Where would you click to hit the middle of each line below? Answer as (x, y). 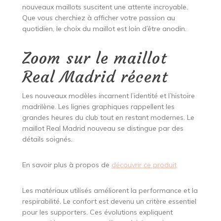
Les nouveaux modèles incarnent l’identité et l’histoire (108, 96)
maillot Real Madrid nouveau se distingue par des (103, 129)
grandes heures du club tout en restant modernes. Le (108, 118)
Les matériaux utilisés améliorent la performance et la (110, 191)
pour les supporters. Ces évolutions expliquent (97, 212)
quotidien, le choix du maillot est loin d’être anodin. (104, 29)
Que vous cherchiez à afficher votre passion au (98, 18)
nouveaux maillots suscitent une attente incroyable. (105, 7)
